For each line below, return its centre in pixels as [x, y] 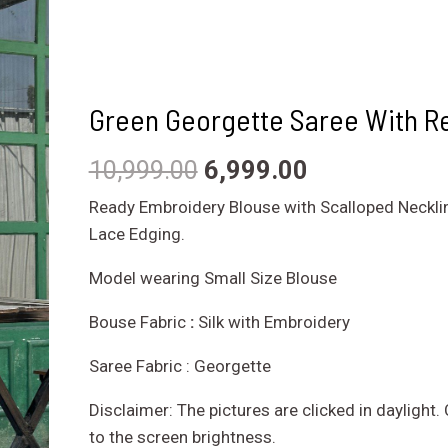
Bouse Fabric [137, 321]
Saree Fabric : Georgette [179, 365]
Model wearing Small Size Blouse [212, 277]
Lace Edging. [136, 233]
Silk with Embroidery [273, 321]
